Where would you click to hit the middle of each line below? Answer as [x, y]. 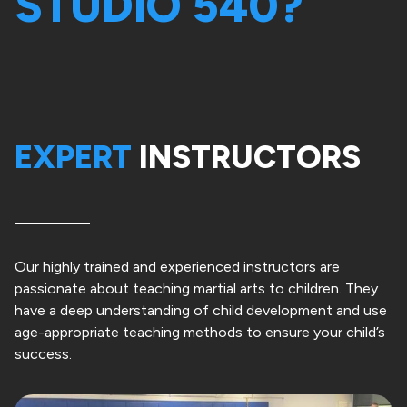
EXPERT [73, 158]
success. [43, 354]
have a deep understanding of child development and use [201, 311]
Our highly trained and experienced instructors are [177, 267]
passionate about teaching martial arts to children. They [196, 289]
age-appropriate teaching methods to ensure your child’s [200, 333]
